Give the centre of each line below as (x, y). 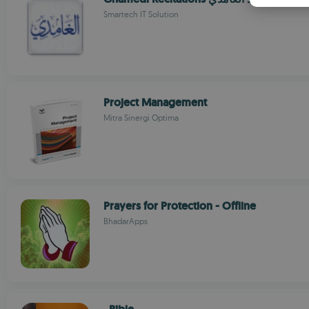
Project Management (155, 102)
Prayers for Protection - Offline (180, 206)
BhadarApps (126, 221)
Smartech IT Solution (141, 14)
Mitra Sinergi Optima (141, 118)
